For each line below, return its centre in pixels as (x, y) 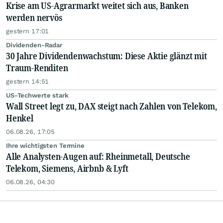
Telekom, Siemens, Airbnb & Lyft (67, 168)
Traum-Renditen (37, 68)
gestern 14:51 (28, 82)
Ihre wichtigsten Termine (45, 146)
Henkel (20, 118)
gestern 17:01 (28, 31)
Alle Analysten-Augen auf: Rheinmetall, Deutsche (98, 157)
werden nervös (34, 18)
